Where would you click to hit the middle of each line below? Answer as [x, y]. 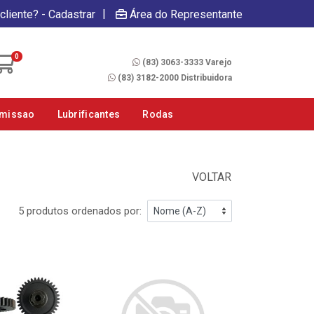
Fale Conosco [203, 47]
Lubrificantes [89, 114]
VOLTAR [210, 177]
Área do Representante [186, 14]
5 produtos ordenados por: [80, 211]
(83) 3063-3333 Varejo [187, 62]
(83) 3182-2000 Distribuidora [175, 77]
